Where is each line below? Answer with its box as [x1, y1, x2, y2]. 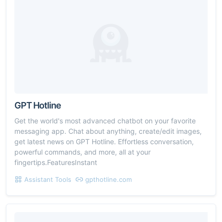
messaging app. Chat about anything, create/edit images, [14, 126, 202, 135]
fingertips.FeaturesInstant [14, 158, 97, 166]
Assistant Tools [24, 175, 71, 183]
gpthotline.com [85, 175, 132, 183]
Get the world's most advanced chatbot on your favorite [14, 116, 196, 125]
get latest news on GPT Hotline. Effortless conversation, [14, 137, 194, 146]
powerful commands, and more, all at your [14, 147, 151, 156]
